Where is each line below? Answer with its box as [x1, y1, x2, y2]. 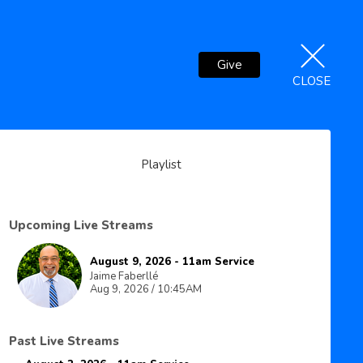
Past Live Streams [8, 333, 119, 349]
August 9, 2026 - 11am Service [89, 254, 254, 269]
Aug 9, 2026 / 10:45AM [89, 282, 202, 297]
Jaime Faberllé [89, 269, 158, 284]
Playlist [141, 156, 182, 173]
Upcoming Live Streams [8, 217, 153, 233]
